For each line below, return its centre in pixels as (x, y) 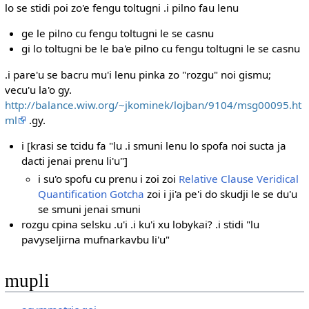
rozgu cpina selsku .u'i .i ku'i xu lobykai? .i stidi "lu (141, 225)
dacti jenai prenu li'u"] (75, 160)
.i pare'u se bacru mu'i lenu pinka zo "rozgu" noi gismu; (138, 74)
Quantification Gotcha (91, 194)
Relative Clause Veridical (239, 179)
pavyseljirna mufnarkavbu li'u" (96, 240)
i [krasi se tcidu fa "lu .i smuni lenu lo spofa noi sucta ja (154, 145)
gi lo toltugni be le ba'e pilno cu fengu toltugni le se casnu (161, 49)
